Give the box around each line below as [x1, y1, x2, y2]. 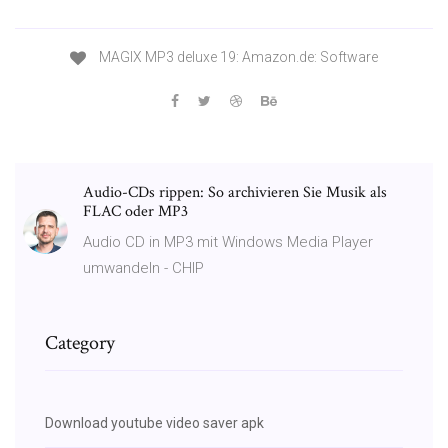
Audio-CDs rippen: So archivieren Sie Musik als [83, 181, 387, 203]
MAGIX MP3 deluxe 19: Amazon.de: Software [96, 49, 378, 66]
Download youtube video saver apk [45, 414, 264, 431]
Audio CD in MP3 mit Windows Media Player [83, 232, 373, 251]
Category [45, 329, 115, 356]
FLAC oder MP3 [83, 200, 188, 222]
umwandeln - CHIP [83, 258, 204, 277]
